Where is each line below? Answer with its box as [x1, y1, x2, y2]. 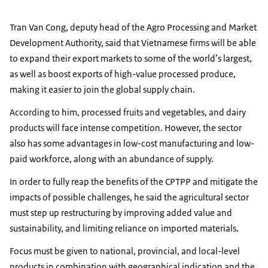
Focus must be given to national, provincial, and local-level [10, 245, 240, 257]
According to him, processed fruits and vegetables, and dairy [10, 106, 246, 118]
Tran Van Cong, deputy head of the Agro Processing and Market [10, 22, 257, 33]
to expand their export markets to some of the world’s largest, [10, 53, 252, 65]
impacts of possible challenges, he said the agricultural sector [10, 191, 249, 203]
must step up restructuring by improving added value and [10, 207, 232, 219]
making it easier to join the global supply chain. [10, 84, 195, 96]
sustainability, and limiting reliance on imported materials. [10, 223, 239, 234]
